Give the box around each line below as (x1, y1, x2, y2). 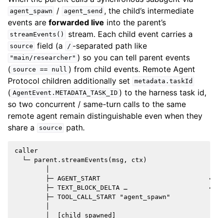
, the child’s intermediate (104, 5, 194, 16)
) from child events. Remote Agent (69, 64, 196, 74)
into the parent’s (104, 17, 166, 27)
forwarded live (49, 17, 104, 27)
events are (8, 17, 49, 27)
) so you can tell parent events (77, 52, 190, 62)
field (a (35, 40, 66, 51)
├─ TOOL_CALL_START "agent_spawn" (15, 193, 170, 200)
